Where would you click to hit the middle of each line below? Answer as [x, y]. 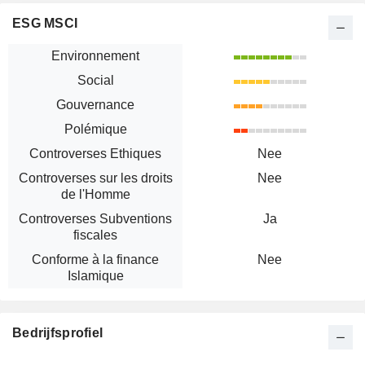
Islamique [95, 276]
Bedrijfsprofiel [58, 333]
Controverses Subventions [95, 219]
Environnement [95, 56]
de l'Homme [95, 195]
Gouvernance [95, 105]
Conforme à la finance [95, 260]
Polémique [95, 130]
